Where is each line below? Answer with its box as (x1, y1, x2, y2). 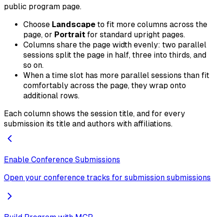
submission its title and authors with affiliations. (4, 119, 172, 129)
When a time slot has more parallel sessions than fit (23, 71, 209, 80)
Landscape (52, 20, 95, 30)
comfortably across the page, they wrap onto (23, 81, 186, 91)
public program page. (4, 2, 81, 12)
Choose (23, 20, 52, 30)
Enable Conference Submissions (4, 155, 120, 165)
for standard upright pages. (85, 30, 185, 40)
